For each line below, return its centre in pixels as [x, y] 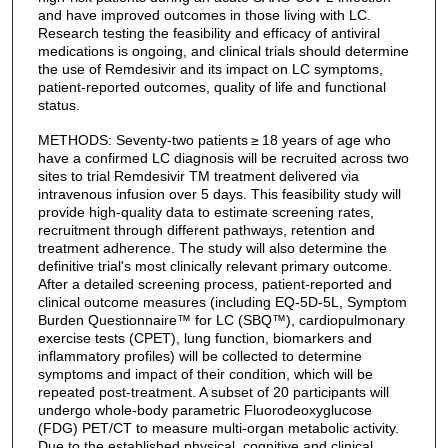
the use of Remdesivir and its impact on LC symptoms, [210, 68]
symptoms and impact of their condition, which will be [205, 373]
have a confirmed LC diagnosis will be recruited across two [223, 157]
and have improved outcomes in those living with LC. [204, 14]
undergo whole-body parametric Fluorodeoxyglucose [204, 409]
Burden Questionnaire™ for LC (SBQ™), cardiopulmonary [221, 319]
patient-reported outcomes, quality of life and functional [211, 86]
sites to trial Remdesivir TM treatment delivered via [198, 175]
